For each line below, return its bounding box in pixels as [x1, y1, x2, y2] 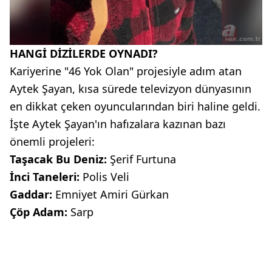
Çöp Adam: [10, 204, 67, 219]
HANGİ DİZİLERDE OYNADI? [10, 46, 158, 61]
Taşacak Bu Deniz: [10, 151, 107, 166]
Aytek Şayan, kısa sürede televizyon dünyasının [10, 81, 251, 96]
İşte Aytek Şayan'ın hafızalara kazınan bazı [10, 116, 226, 131]
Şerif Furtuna [107, 151, 176, 166]
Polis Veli [83, 169, 129, 184]
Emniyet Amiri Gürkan [55, 186, 169, 202]
